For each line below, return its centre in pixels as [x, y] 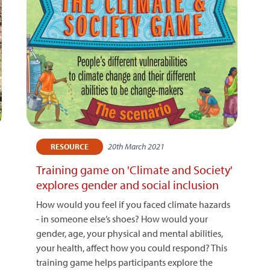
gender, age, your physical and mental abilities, [130, 233]
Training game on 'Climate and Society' [135, 170]
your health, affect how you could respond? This [132, 248]
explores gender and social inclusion [128, 185]
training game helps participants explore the [125, 262]
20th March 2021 [137, 146]
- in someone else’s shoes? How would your [122, 219]
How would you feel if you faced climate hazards [133, 204]
